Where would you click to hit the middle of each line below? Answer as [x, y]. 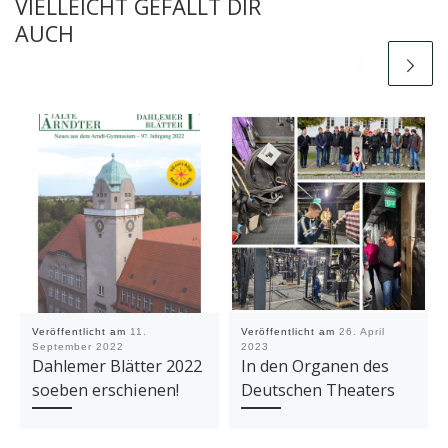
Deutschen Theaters [317, 390]
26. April [361, 332]
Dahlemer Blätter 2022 [116, 366]
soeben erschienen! [105, 390]
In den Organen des [314, 366]
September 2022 [77, 347]
